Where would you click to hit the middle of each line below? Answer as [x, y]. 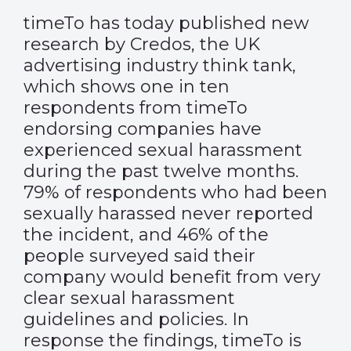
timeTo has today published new [166, 23]
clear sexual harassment [129, 298]
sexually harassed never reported [168, 213]
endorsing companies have [143, 129]
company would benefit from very [172, 277]
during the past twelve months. [161, 171]
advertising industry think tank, [160, 65]
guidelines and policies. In [136, 319]
